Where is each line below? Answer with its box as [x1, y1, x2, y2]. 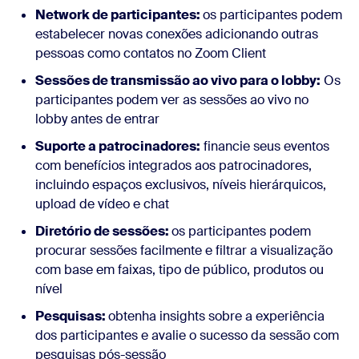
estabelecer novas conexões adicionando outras [35, 26, 318, 42]
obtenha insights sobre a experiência [108, 308, 325, 325]
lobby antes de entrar [35, 111, 159, 127]
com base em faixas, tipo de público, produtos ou [35, 261, 324, 278]
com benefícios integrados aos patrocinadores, [35, 157, 312, 174]
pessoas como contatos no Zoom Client [35, 45, 266, 62]
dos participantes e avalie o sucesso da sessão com [35, 327, 339, 344]
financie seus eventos [200, 138, 329, 155]
